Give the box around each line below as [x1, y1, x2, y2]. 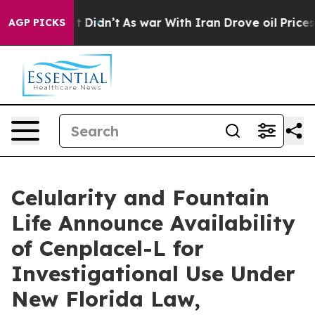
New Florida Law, [11, 285, 200, 312]
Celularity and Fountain [11, 184, 269, 211]
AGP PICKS [8, 16, 65, 29]
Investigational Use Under [11, 260, 295, 287]
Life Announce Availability [11, 210, 295, 236]
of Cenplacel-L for [11, 235, 204, 262]
